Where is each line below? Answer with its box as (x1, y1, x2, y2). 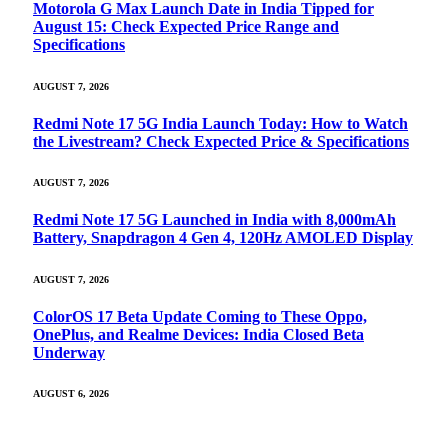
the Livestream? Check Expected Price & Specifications (33, 132, 409, 150)
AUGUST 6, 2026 (33, 388, 109, 400)
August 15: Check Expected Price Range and (33, 18, 339, 36)
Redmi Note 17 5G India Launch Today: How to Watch (33, 114, 408, 132)
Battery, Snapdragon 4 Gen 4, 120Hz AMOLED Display (33, 229, 413, 247)
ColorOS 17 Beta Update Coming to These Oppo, (33, 307, 367, 325)
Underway (33, 343, 105, 361)
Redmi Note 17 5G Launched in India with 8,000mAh (33, 211, 396, 229)
